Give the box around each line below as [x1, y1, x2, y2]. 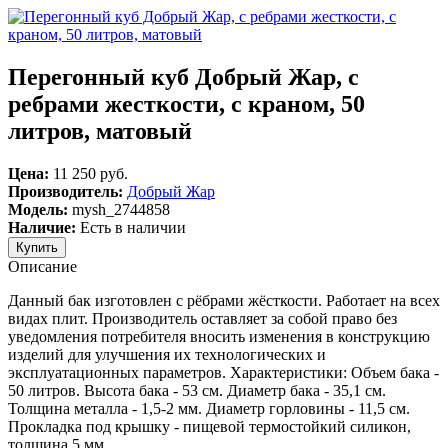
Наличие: [8, 218, 76, 236]
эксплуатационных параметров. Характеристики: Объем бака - [8, 363, 439, 381]
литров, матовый [8, 117, 192, 144]
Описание [8, 257, 77, 275]
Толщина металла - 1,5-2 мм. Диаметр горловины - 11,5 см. [8, 399, 410, 417]
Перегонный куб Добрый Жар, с [8, 63, 359, 90]
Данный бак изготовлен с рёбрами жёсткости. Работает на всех [8, 291, 440, 309]
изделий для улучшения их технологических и [8, 345, 326, 363]
